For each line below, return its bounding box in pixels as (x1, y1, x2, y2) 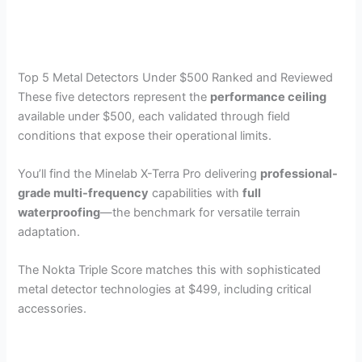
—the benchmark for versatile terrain (100, 204, 301, 220)
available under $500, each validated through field (18, 108, 291, 124)
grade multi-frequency (18, 185, 149, 200)
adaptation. (18, 224, 81, 239)
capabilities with (149, 185, 243, 200)
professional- (260, 166, 339, 181)
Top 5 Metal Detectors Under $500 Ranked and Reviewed (18, 69, 334, 85)
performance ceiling (210, 89, 327, 104)
